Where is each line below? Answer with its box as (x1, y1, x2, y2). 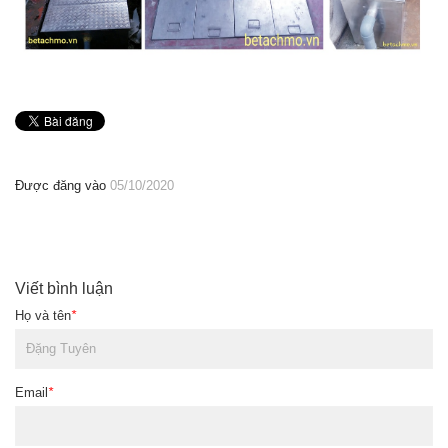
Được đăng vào (15, 177, 110, 193)
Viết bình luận (15, 279, 113, 297)
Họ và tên (15, 307, 71, 323)
